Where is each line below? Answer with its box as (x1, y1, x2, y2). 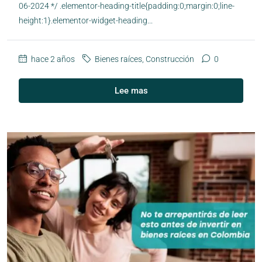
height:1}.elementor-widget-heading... (19, 15, 153, 25)
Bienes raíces (95, 54, 142, 64)
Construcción (146, 54, 194, 64)
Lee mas (114, 85, 148, 96)
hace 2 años (29, 54, 75, 64)
